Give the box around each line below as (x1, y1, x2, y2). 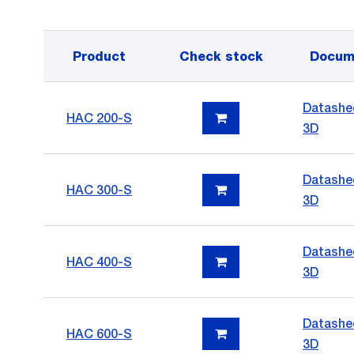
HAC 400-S (66, 254, 132, 270)
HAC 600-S (66, 326, 132, 342)
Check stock (179, 51, 263, 64)
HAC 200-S (66, 111, 132, 126)
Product (73, 51, 126, 64)
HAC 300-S (66, 183, 132, 198)
